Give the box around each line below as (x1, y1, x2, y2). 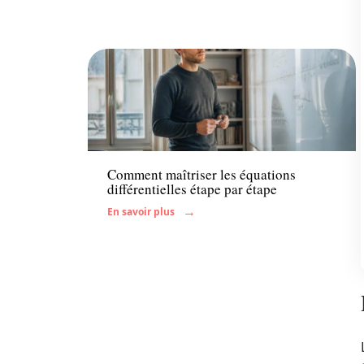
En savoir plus (107, 204, 175, 219)
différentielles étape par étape (107, 179, 277, 198)
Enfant (107, 126, 143, 141)
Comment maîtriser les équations (107, 164, 296, 184)
